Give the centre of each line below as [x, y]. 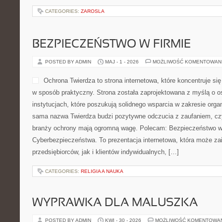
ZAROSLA [93, 11]
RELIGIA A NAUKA [102, 171]
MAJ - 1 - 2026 [122, 62]
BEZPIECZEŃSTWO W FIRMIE [111, 45]
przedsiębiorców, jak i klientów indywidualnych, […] [106, 152]
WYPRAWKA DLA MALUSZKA [115, 203]
